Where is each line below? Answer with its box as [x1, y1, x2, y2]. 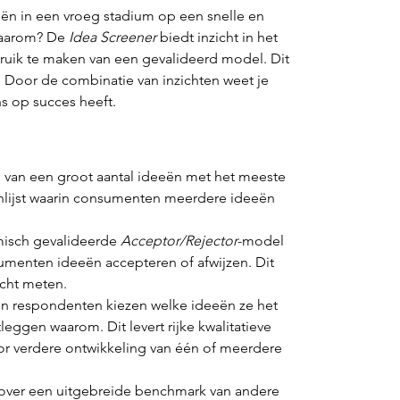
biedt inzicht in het [156, 29, 282, 46]
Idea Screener [69, 29, 157, 46]
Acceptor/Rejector [121, 232, 238, 249]
